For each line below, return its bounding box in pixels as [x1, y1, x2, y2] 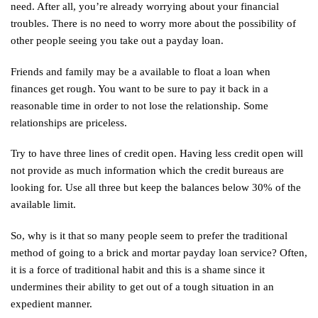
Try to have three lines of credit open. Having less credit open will [11, 148, 303, 160]
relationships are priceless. [11, 116, 127, 128]
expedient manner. [11, 297, 92, 309]
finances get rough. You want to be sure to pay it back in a [11, 82, 268, 94]
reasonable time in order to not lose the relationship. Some [11, 99, 268, 111]
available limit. [11, 199, 76, 211]
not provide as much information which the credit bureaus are [11, 165, 284, 177]
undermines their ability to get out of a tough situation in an [11, 280, 274, 292]
